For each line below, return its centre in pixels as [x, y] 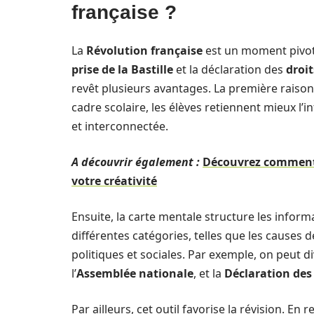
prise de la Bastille [122, 69]
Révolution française [144, 50]
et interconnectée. [120, 126]
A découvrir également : [136, 162]
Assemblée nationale [135, 273]
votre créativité [114, 181]
